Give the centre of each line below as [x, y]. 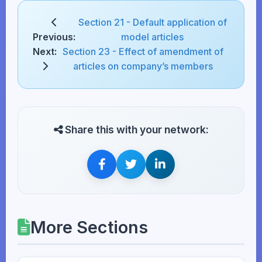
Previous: [54, 37]
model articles [152, 37]
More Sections [89, 227]
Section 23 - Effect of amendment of [143, 51]
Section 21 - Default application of [152, 22]
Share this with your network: [135, 130]
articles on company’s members [143, 66]
